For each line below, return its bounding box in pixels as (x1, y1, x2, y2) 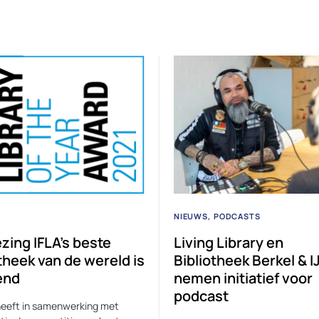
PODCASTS (213, 210, 261, 221)
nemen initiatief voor (174, 268, 313, 288)
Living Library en (174, 232, 283, 252)
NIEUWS (174, 210, 208, 221)
